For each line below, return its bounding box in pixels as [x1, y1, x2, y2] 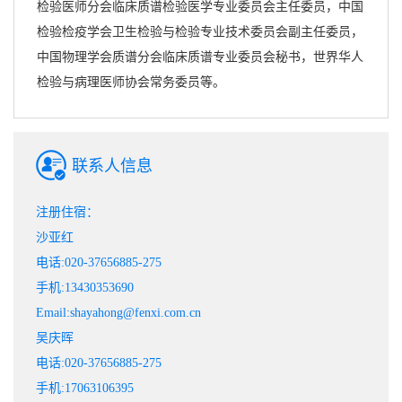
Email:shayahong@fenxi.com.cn [36, 306, 201, 320]
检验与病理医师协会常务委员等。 [37, 75, 225, 90]
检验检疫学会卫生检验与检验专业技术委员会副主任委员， [37, 25, 363, 39]
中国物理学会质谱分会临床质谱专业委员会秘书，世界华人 [37, 50, 363, 65]
